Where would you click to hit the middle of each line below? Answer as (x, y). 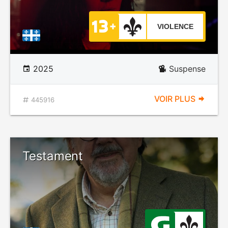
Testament (53, 156)
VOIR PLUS (176, 99)
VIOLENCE (175, 26)
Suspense (187, 69)
